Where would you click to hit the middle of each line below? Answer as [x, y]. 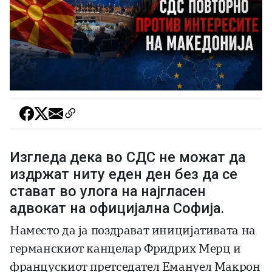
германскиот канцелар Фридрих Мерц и [125, 249]
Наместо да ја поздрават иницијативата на [133, 231]
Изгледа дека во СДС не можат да [127, 158]
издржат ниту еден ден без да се [124, 175]
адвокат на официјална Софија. [117, 209]
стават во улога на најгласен [108, 192]
